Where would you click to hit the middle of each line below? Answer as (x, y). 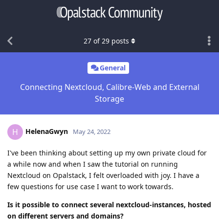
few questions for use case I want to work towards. (90, 186)
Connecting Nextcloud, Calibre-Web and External (109, 87)
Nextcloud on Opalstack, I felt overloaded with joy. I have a (103, 175)
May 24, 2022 (92, 131)
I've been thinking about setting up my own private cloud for (107, 153)
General (113, 68)
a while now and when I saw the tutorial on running (93, 164)
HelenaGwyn (47, 131)
